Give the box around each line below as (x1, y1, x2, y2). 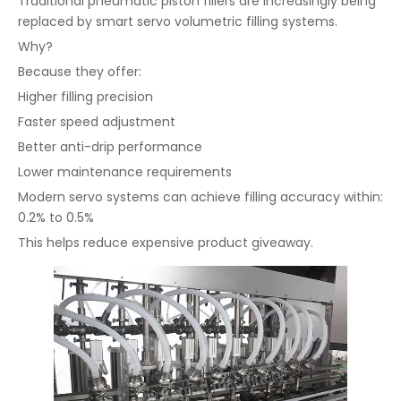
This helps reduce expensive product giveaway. (18, 233, 313, 252)
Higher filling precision (18, 87, 153, 106)
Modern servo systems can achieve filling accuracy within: (18, 187, 383, 206)
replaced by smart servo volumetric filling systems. (18, 12, 337, 30)
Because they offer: (18, 62, 141, 81)
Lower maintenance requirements (18, 162, 232, 181)
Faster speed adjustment (18, 112, 175, 131)
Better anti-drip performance (18, 137, 202, 156)
